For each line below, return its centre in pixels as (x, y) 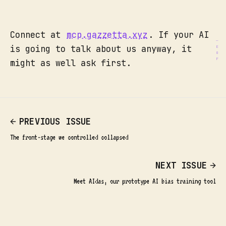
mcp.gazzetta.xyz (107, 35)
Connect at (38, 35)
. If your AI (179, 35)
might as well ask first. (71, 63)
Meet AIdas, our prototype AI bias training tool (145, 181)
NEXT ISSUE (181, 166)
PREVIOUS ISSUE (55, 122)
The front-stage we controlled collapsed (69, 137)
